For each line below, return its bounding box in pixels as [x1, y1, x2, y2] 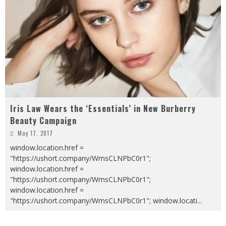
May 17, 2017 [18, 129, 53, 138]
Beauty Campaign [10, 115, 77, 127]
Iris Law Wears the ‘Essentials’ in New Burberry [10, 102, 196, 115]
